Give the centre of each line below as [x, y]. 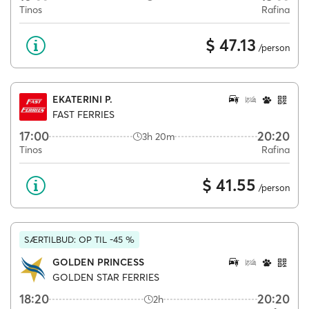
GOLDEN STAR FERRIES [106, 277]
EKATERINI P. [82, 99]
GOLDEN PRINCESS [98, 262]
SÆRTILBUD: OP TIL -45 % [79, 239]
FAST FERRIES [83, 114]
